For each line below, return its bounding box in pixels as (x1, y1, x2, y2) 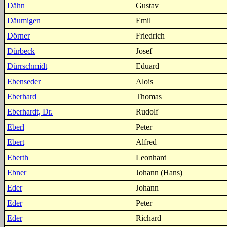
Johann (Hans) (136, 168, 182, 177)
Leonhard (136, 153, 167, 162)
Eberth (7, 153, 28, 162)
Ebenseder (7, 77, 41, 86)
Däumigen (7, 16, 41, 25)
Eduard (136, 62, 159, 70)
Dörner (7, 31, 30, 40)
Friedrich (136, 31, 165, 40)
